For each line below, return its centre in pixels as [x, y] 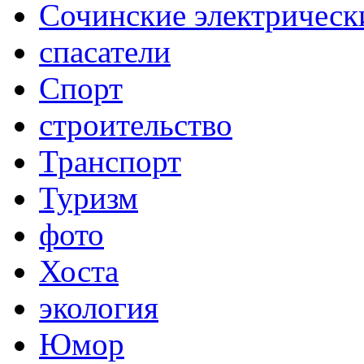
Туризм [89, 198]
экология [99, 308]
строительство [136, 125]
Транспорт [110, 162]
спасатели [105, 52]
